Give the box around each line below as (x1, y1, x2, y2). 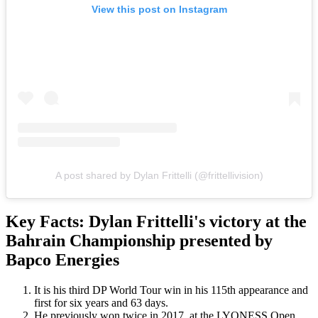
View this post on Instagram (91, 4, 227, 16)
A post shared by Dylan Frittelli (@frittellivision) (55, 170, 263, 182)
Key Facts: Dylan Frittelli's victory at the (6, 212, 307, 231)
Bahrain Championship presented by (6, 231, 273, 250)
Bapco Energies (6, 250, 119, 269)
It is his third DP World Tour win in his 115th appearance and (34, 283, 308, 296)
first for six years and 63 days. (34, 296, 168, 309)
